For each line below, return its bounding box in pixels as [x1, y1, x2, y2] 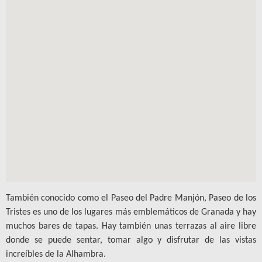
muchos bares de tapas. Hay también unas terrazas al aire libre [6, 221, 256, 231]
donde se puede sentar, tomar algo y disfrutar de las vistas [6, 235, 256, 245]
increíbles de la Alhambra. [6, 249, 106, 259]
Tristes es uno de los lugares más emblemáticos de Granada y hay [6, 207, 256, 217]
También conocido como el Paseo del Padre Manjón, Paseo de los [6, 193, 256, 203]
